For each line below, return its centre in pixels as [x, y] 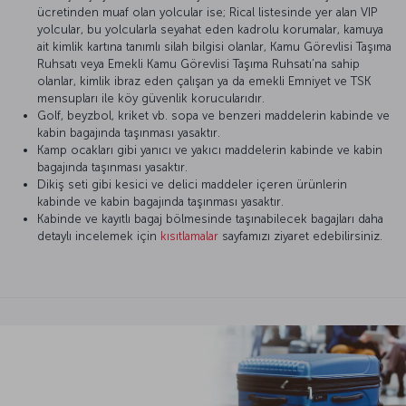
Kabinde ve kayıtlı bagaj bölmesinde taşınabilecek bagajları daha [210, 219]
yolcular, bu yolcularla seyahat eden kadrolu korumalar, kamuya [210, 30]
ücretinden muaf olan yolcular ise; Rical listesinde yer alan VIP [207, 13]
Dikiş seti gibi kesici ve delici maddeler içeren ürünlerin [192, 185]
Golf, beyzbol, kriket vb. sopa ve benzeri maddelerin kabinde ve [213, 116]
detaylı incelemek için [99, 237]
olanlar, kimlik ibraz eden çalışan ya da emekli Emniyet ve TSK [204, 82]
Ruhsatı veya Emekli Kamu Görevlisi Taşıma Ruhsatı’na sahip [198, 64]
